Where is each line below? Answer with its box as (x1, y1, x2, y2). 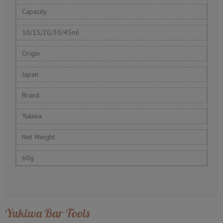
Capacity (22, 7, 47, 16)
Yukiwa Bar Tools (5, 206, 90, 221)
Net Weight (22, 132, 55, 142)
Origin (22, 49, 40, 58)
